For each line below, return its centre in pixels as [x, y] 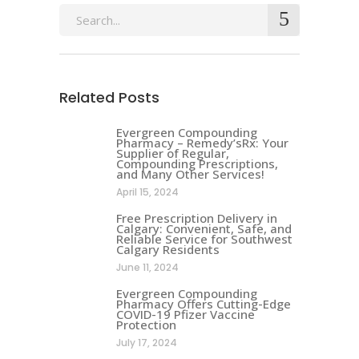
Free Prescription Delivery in [197, 218]
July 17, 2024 [147, 343]
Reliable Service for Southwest [204, 239]
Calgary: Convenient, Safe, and [204, 228]
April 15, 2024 [147, 192]
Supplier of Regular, [173, 153]
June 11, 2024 [147, 267]
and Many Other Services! [190, 174]
